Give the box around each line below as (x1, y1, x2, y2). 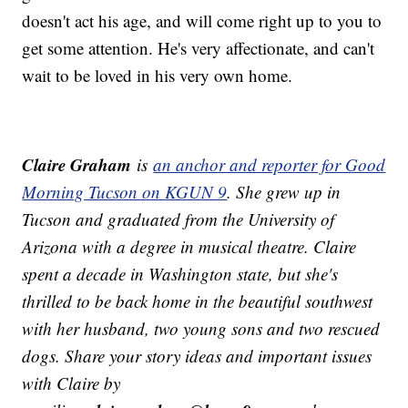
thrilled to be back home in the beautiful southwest (22, 289, 373, 312)
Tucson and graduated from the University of (22, 207, 335, 230)
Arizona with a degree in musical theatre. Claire (22, 234, 357, 258)
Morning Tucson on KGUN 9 (22, 179, 228, 203)
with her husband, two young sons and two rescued (22, 316, 381, 340)
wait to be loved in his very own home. (22, 63, 293, 87)
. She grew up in (227, 179, 342, 203)
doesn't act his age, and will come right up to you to (22, 8, 382, 32)
